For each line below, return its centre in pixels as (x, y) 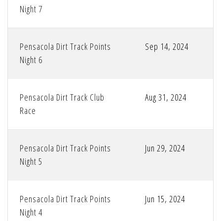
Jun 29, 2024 (165, 148)
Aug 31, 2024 (166, 97)
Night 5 (31, 162)
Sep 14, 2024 (167, 47)
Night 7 (31, 9)
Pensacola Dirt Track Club (62, 97)
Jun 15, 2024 (165, 199)
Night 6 (31, 60)
